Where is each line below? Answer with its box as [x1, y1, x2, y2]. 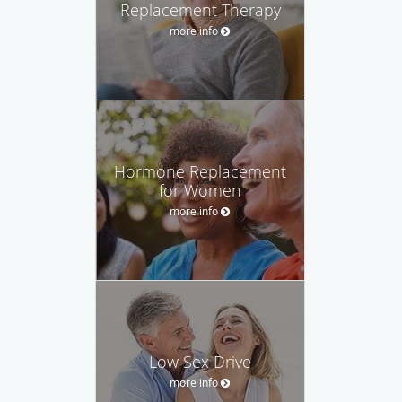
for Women [159, 179, 241, 201]
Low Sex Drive [149, 350, 251, 372]
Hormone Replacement [114, 160, 286, 182]
